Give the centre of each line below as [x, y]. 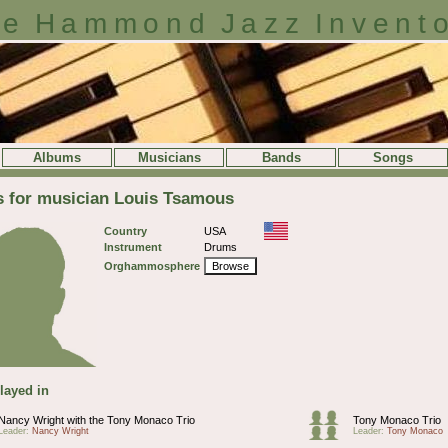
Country [125, 230]
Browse [230, 265]
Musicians [169, 157]
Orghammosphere [152, 265]
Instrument [133, 246]
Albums [57, 157]
